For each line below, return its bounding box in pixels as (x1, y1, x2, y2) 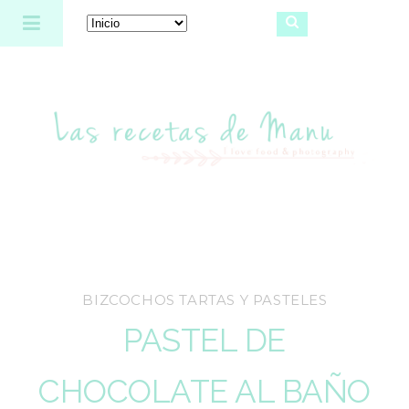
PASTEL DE (123, 321, 286, 359)
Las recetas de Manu (72, 106, 337, 140)
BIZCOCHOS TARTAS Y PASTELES (82, 291, 328, 309)
